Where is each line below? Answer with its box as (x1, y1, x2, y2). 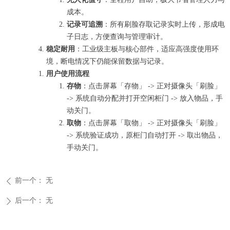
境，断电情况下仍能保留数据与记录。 (46, 57, 168, 65)
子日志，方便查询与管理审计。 (67, 33, 167, 41)
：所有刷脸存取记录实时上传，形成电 (103, 21, 225, 28)
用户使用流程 (46, 70, 89, 78)
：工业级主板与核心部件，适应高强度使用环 (75, 45, 219, 53)
